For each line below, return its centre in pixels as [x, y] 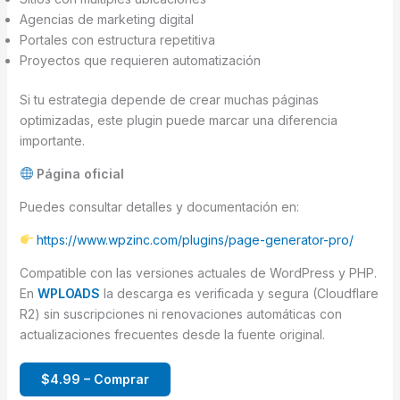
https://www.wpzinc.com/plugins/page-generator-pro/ [196, 239]
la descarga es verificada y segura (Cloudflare [239, 293]
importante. [52, 140]
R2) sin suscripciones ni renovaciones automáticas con [180, 313]
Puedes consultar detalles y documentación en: [159, 206]
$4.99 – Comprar [95, 379]
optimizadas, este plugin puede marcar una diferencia [178, 120]
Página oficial [79, 173]
